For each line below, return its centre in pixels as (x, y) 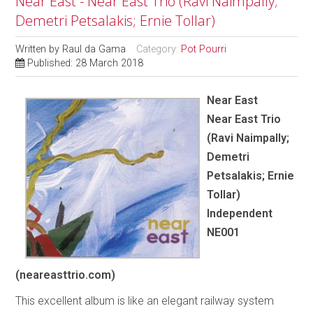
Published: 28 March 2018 (86, 63)
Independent (240, 213)
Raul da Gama (94, 49)
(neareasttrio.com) (66, 275)
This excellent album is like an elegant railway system (145, 301)
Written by (39, 49)
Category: (159, 49)
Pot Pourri (204, 49)
